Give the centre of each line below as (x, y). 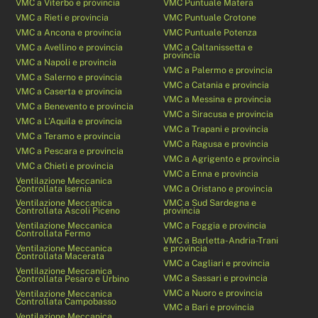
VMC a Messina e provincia (218, 99)
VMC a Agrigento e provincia (222, 158)
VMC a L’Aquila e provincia (69, 121)
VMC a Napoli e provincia (66, 62)
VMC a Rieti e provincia (62, 18)
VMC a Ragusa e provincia (216, 143)
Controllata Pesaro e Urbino (73, 278)
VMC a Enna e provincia (211, 173)
